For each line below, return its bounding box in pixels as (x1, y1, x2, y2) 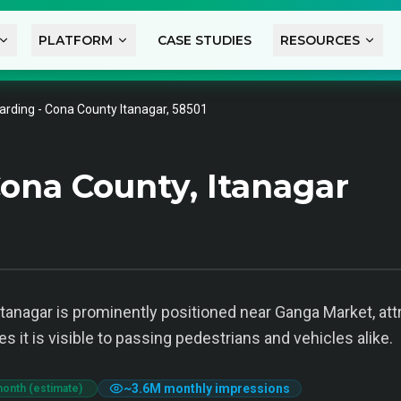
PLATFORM (38, 32, 113, 48)
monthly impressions (161, 381, 290, 396)
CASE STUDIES (157, 32, 252, 48)
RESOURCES (279, 32, 360, 48)
